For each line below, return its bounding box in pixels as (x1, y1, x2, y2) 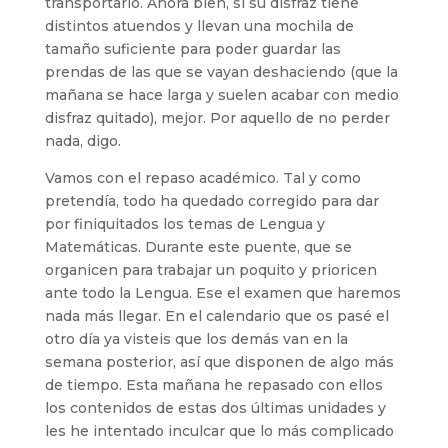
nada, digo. (44, 132, 121, 150)
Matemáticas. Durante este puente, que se (44, 238, 352, 256)
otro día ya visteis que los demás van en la (44, 330, 348, 348)
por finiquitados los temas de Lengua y (44, 215, 325, 233)
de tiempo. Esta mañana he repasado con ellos (44, 376, 383, 394)
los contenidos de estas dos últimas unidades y (44, 399, 386, 417)
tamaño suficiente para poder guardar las (44, 40, 341, 58)
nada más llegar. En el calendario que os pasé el (44, 307, 389, 325)
